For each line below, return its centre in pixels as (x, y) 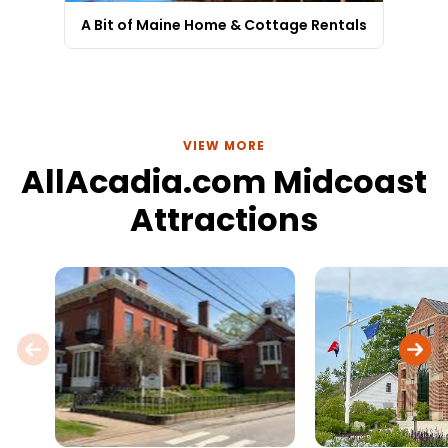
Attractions (224, 220)
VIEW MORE (224, 146)
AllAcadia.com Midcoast (224, 182)
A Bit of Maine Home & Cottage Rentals (224, 25)
